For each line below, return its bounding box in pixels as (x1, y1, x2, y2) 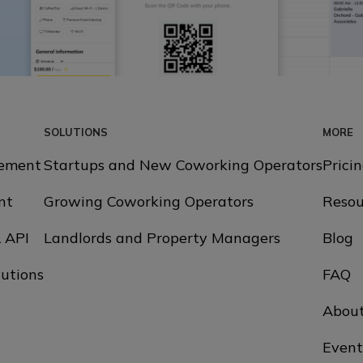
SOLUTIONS (44, 125, 108, 139)
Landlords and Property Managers (44, 228, 280, 247)
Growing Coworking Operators (44, 191, 254, 211)
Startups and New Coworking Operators (44, 155, 322, 174)
